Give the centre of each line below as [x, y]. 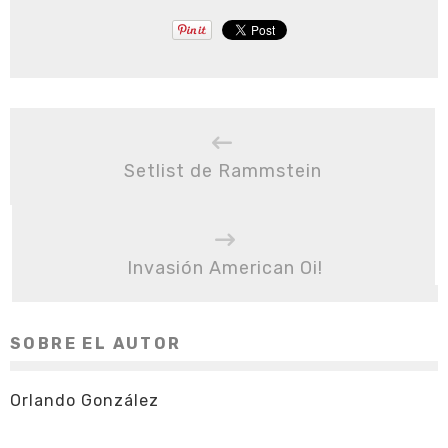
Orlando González [84, 401]
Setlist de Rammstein [222, 171]
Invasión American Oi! [225, 268]
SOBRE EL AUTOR [96, 344]
